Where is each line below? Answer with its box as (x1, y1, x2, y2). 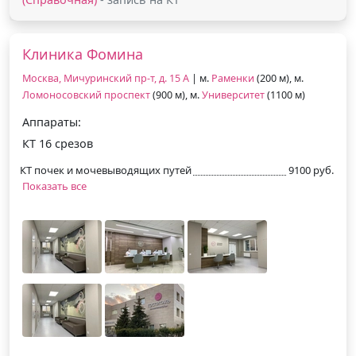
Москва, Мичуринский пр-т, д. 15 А (22, 71, 189, 85)
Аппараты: (22, 114, 81, 130)
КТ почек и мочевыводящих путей (20, 162, 192, 177)
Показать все (22, 178, 87, 193)
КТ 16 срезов (22, 135, 93, 151)
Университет (202, 87, 265, 102)
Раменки (211, 71, 254, 85)
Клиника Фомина (22, 44, 143, 64)
